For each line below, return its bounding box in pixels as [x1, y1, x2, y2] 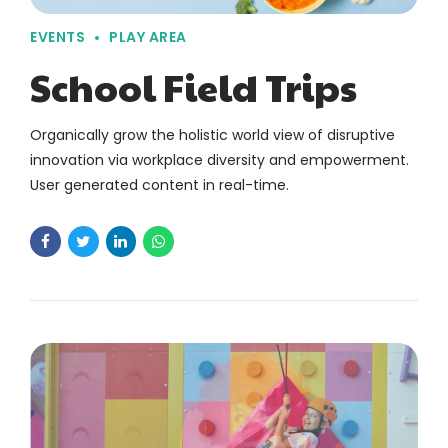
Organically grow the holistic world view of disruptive [30, 125, 395, 146]
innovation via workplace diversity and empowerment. [30, 150, 409, 171]
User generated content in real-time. [30, 175, 289, 196]
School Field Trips [30, 60, 357, 114]
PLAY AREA [109, 27, 187, 48]
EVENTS [30, 27, 85, 48]
